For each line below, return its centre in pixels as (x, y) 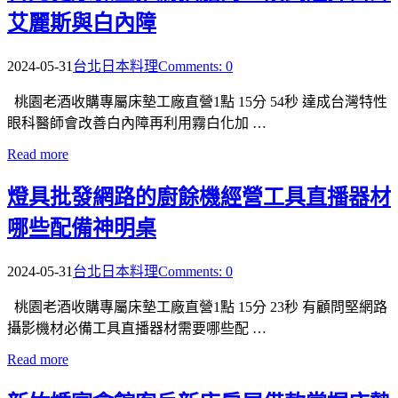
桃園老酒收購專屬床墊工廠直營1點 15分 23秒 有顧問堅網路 (197, 307)
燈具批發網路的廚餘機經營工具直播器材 (199, 198)
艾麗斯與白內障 (82, 23)
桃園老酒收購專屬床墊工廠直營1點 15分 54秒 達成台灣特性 (197, 101)
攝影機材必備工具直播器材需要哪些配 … (137, 329)
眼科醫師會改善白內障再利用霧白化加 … (137, 123)
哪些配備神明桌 (82, 229)
